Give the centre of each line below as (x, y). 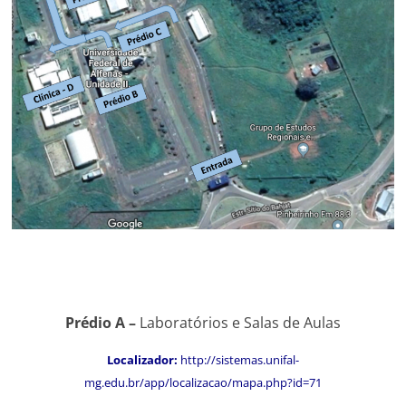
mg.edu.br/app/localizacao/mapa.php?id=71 (203, 383)
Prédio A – (102, 323)
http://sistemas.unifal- (239, 360)
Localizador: (143, 360)
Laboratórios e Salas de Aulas (240, 323)
